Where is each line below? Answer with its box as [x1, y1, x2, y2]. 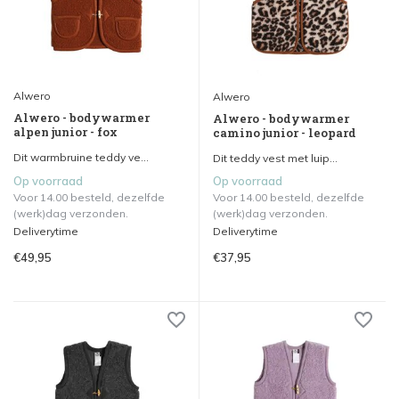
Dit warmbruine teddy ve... [13, 150, 149, 164]
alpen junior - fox [13, 123, 118, 140]
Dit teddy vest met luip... [213, 151, 338, 165]
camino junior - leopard [213, 124, 356, 141]
